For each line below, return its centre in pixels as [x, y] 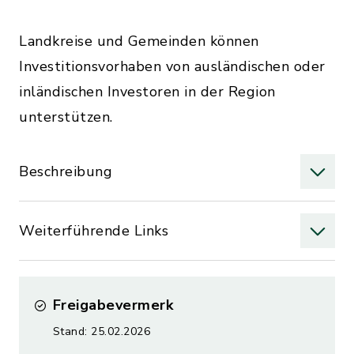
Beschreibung [66, 171]
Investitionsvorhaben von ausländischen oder [172, 66]
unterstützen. [66, 117]
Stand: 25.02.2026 [101, 331]
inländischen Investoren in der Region [147, 92]
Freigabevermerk [113, 305]
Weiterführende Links [94, 231]
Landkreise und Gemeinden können [139, 41]
